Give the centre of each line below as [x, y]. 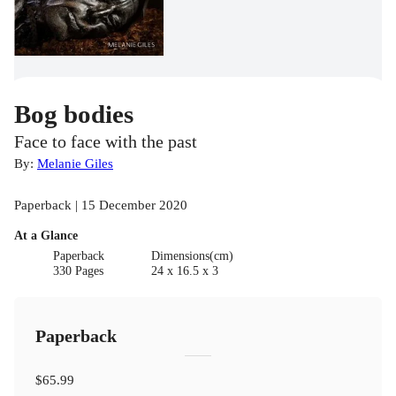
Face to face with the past [106, 142]
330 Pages [79, 271]
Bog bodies [74, 114]
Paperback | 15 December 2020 [101, 205]
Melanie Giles [75, 164]
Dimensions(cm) [192, 256]
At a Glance [46, 236]
